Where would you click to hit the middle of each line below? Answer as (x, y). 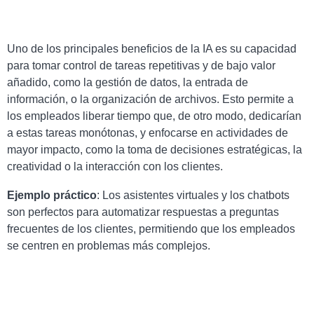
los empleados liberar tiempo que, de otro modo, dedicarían (154, 116)
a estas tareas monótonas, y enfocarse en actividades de (148, 133)
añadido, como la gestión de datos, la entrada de (128, 83)
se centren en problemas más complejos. (109, 245)
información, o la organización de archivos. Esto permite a (150, 100)
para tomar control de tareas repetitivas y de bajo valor (141, 66)
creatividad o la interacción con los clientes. (115, 167)
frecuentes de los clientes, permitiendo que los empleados (151, 228)
